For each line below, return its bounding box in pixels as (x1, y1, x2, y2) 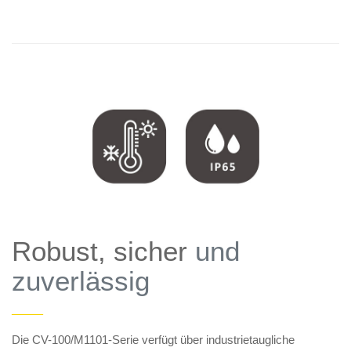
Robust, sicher (12, 236, 195, 267)
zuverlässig (12, 266, 150, 297)
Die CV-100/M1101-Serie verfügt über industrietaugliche (12, 333, 295, 347)
